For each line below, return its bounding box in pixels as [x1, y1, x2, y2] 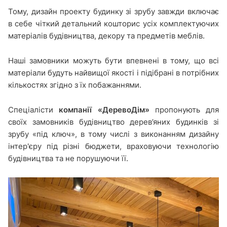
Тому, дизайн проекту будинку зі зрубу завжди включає [8, 6, 219, 16]
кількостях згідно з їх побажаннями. [8, 80, 141, 90]
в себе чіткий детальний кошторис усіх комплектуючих [8, 18, 219, 28]
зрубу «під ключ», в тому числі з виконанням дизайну [8, 129, 219, 139]
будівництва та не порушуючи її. [8, 153, 128, 163]
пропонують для [149, 104, 219, 115]
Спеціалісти [8, 104, 59, 115]
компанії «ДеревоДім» [59, 104, 149, 115]
